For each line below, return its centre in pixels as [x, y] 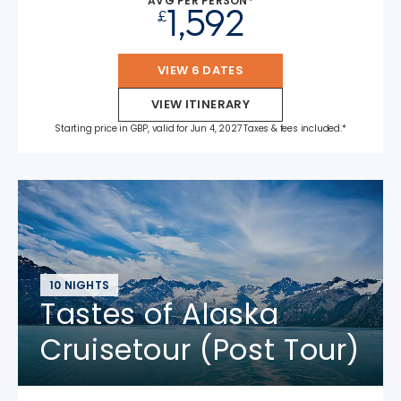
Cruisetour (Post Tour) [200, 349]
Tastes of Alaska [160, 313]
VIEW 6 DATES [200, 70]
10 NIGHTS [80, 285]
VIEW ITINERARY [200, 104]
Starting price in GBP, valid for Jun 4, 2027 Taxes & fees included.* [200, 128]
